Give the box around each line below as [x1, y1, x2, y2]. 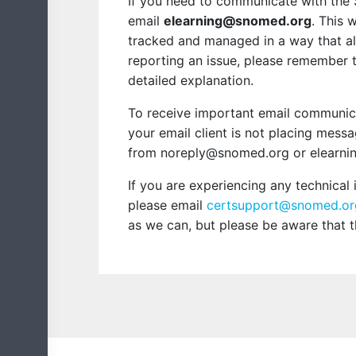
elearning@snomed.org [164, 13, 311, 29]
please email [128, 197, 207, 213]
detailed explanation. [128, 72, 253, 88]
